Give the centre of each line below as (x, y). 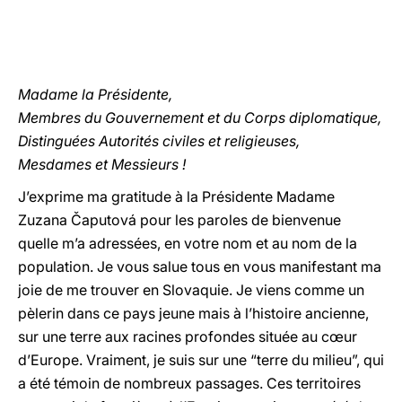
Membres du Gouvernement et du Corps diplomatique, (200, 118)
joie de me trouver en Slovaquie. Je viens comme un (191, 290)
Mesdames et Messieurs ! (102, 164)
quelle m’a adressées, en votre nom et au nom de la (188, 243)
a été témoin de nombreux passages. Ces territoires (189, 383)
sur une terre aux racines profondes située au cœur (188, 336)
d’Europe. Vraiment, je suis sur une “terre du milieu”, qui (201, 360)
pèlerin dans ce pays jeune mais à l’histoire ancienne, (193, 313)
